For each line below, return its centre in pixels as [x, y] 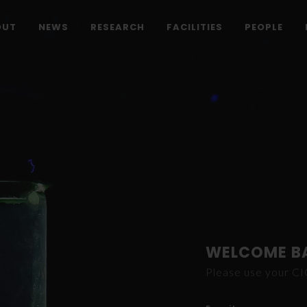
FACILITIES [195, 27]
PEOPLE [264, 27]
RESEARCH [118, 27]
